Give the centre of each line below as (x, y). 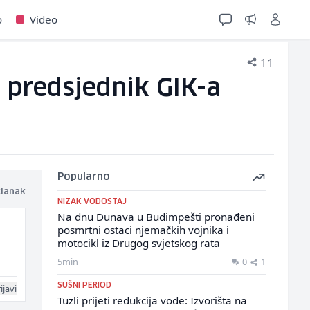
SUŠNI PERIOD (84, 285)
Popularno (83, 177)
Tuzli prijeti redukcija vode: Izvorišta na (152, 300)
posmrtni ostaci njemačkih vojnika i (143, 230)
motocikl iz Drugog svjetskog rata (138, 243)
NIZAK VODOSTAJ (92, 202)
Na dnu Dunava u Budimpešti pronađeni (156, 217)
